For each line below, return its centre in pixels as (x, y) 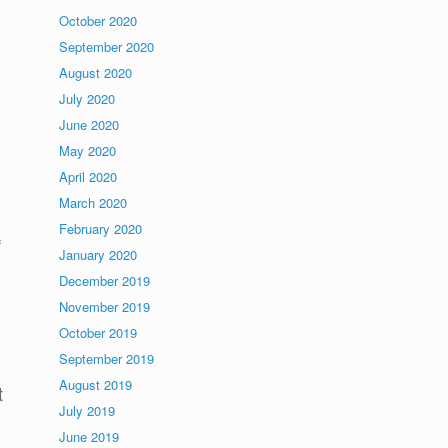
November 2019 (105, 306)
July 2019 (87, 410)
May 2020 (88, 150)
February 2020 (101, 228)
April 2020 (88, 176)
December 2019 (105, 280)
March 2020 (93, 202)
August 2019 (96, 384)
